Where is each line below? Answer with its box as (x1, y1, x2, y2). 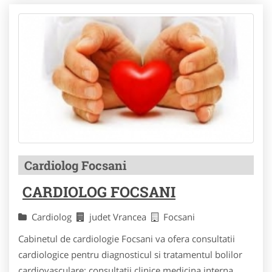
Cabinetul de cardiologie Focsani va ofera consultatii (18, 233, 235, 245)
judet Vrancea (89, 211, 151, 223)
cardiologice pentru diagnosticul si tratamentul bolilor (18, 248, 242, 261)
